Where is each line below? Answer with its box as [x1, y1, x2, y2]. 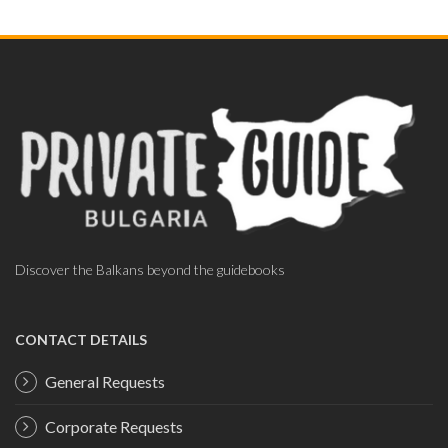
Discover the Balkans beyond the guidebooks [15, 261, 285, 279]
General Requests [45, 372, 165, 392]
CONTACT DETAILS [15, 331, 147, 349]
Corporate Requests [45, 417, 183, 437]
